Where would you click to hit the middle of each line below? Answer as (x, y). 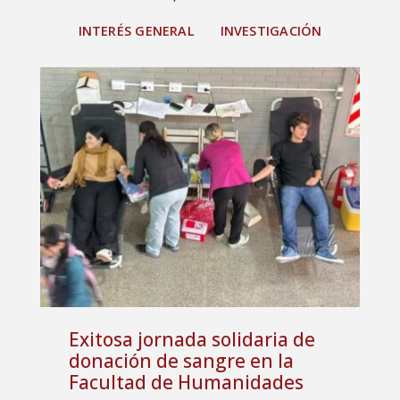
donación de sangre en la (181, 361)
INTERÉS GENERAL (136, 31)
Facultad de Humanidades (186, 383)
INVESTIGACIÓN (271, 31)
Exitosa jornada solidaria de (192, 340)
